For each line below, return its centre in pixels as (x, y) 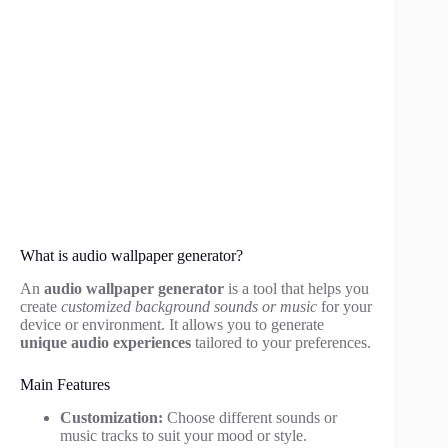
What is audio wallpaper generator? (131, 256)
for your (344, 306)
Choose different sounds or (250, 417)
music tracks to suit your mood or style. (183, 435)
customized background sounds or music (189, 306)
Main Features (65, 384)
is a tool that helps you (296, 288)
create (40, 306)
